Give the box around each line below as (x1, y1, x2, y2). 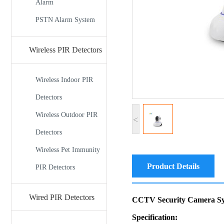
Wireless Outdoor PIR (35, 111, 97, 118)
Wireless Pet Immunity (35, 146, 100, 153)
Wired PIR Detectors (29, 193, 94, 201)
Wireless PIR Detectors (29, 45, 102, 54)
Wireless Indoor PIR (35, 76, 93, 83)
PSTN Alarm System (35, 16, 95, 23)
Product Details (146, 161, 199, 170)
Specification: (131, 212, 177, 221)
